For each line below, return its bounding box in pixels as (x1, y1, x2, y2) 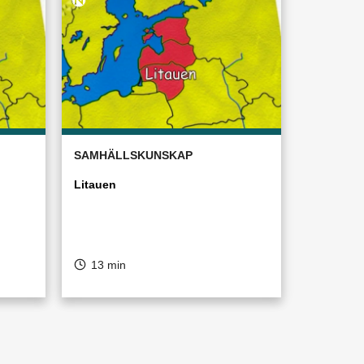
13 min (91, 258, 126, 271)
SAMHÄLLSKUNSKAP (74, 149, 193, 162)
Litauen (74, 178, 116, 191)
